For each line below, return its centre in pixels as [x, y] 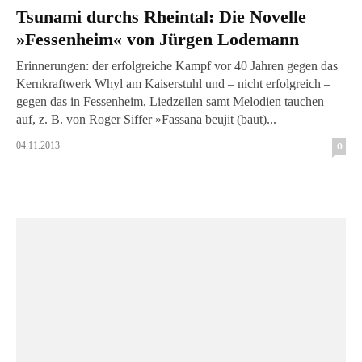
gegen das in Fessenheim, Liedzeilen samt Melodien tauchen [170, 101]
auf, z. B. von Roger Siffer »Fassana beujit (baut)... [146, 119]
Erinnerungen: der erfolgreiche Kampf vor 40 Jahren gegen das [177, 66]
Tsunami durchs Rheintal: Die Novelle [161, 17]
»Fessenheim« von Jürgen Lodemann [158, 39]
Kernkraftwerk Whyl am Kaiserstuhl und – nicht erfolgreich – [173, 84]
